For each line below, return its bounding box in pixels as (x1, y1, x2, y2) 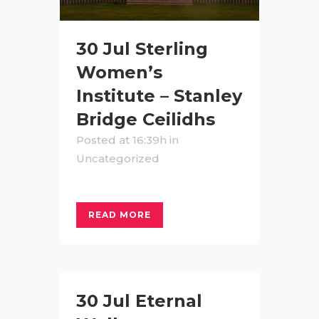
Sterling (135, 38, 208, 59)
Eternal (135, 290, 202, 311)
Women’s (76, 61, 162, 83)
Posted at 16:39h (76, 132, 167, 147)
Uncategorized (76, 151, 159, 165)
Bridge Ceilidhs (76, 108, 215, 130)
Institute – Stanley (76, 85, 242, 106)
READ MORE (88, 209, 151, 220)
